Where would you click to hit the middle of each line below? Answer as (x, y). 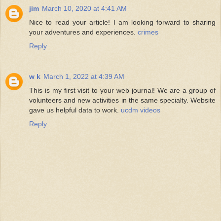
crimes (148, 32)
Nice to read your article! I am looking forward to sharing (122, 22)
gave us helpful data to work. (75, 110)
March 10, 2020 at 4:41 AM (84, 8)
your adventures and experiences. (83, 32)
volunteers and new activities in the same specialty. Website (122, 100)
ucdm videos (141, 110)
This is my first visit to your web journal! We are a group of (122, 90)
